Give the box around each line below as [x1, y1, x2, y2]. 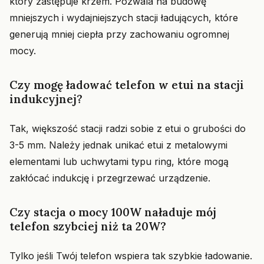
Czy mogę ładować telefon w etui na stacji [9, 78, 244, 92]
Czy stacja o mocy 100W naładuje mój [9, 205, 216, 219]
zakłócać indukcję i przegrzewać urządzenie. [9, 172, 210, 184]
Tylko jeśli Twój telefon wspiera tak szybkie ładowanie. [9, 250, 252, 262]
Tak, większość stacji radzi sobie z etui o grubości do [9, 123, 246, 134]
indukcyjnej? [9, 92, 82, 106]
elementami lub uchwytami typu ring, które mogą [9, 156, 229, 167]
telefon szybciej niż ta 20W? [9, 219, 166, 233]
